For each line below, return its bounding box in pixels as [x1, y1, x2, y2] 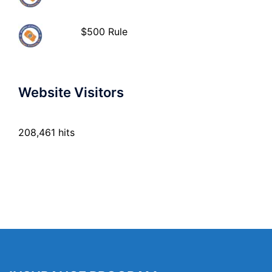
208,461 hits [18, 126, 75, 138]
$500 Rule [81, 25, 128, 38]
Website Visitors [18, 84, 124, 100]
